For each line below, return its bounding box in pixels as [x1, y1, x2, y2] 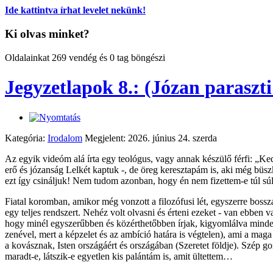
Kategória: [5, 132, 48, 143]
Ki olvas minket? [5, 27, 90, 41]
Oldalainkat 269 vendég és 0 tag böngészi [5, 52, 165, 63]
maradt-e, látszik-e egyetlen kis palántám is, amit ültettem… [5, 250, 233, 261]
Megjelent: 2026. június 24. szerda [85, 132, 217, 143]
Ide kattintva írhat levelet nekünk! [5, 5, 146, 16]
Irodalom [48, 132, 82, 143]
